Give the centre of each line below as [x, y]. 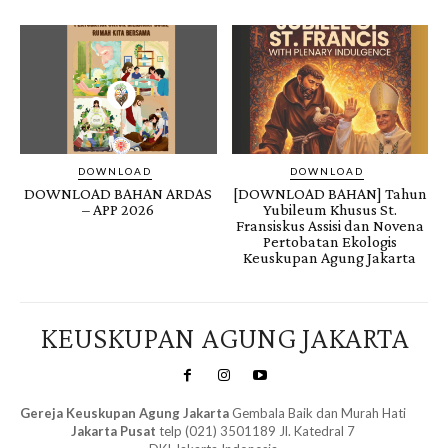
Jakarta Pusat [113, 430]
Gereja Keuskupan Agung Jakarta [124, 412]
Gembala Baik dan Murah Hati [317, 412]
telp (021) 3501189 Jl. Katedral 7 [255, 430]
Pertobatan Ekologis [329, 242]
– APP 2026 [118, 210]
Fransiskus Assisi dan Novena [329, 226]
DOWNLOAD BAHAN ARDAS [118, 194]
